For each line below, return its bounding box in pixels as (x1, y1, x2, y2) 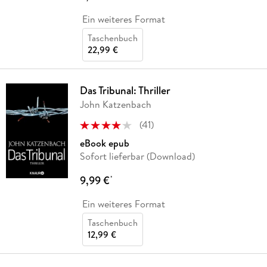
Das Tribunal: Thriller (79, 82, 170, 98)
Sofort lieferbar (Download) (79, 149, 195, 163)
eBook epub (79, 136, 129, 150)
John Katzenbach (79, 97, 151, 111)
